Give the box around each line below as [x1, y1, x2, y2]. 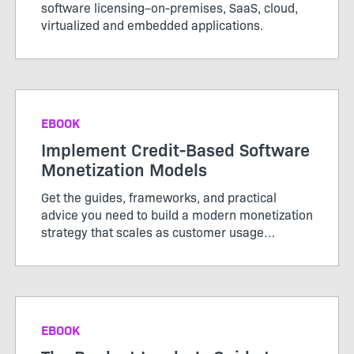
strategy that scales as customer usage [41, 222, 264, 240]
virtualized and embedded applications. [41, 15, 263, 33]
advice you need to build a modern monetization [41, 205, 313, 223]
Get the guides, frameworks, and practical [41, 187, 277, 205]
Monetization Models [41, 156, 207, 181]
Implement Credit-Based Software [41, 136, 310, 161]
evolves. [41, 239, 88, 258]
